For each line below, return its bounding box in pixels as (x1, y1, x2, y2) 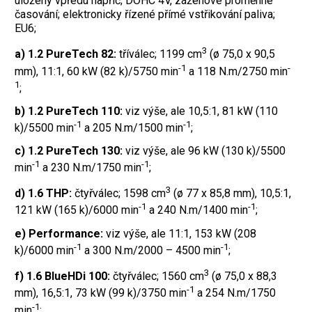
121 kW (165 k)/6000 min (15, 203, 139, 217)
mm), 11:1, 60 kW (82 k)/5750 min (15, 64, 178, 78)
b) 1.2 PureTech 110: (15, 104, 123, 118)
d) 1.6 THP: (15, 187, 72, 201)
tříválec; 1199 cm (116, 47, 202, 61)
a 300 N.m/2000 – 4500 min (81, 243, 221, 257)
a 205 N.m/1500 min (81, 121, 183, 135)
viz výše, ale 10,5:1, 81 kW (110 (123, 104, 278, 118)
